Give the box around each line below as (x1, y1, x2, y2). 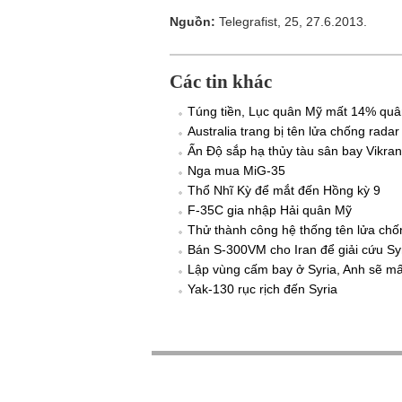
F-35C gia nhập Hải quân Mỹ (188, 203, 352, 217)
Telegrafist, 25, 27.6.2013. (219, 14, 367, 29)
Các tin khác (170, 71, 272, 92)
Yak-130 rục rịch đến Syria (188, 282, 337, 296)
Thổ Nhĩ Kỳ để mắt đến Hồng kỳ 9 (188, 183, 380, 197)
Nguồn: (170, 14, 219, 29)
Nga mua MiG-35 (188, 163, 285, 178)
